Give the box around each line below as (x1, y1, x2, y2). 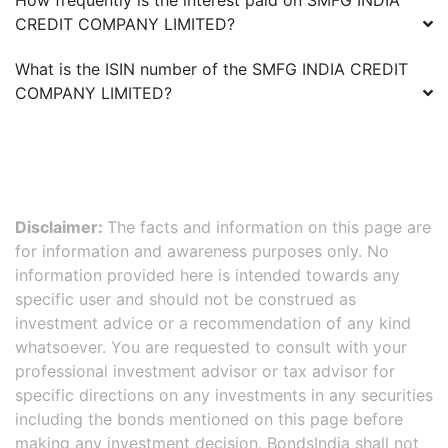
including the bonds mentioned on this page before (15, 409, 403, 429)
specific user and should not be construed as (15, 289, 356, 309)
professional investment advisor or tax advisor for (15, 361, 395, 381)
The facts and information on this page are (107, 217, 431, 237)
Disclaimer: (15, 217, 107, 237)
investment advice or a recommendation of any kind (15, 313, 411, 333)
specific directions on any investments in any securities (15, 385, 433, 405)
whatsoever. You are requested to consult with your (15, 337, 407, 357)
